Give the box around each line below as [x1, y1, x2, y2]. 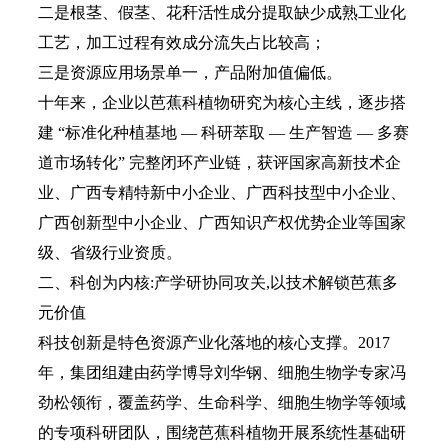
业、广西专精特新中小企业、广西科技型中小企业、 [38, 184, 406, 201]
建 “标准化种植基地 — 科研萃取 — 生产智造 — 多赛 [38, 124, 409, 141]
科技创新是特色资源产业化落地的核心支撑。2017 [38, 334, 390, 351]
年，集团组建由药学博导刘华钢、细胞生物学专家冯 [38, 364, 406, 381]
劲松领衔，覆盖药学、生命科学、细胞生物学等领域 [38, 394, 406, 411]
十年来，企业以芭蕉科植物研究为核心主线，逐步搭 [38, 94, 406, 111]
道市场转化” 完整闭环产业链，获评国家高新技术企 [38, 154, 401, 171]
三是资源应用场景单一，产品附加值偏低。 [38, 64, 342, 81]
